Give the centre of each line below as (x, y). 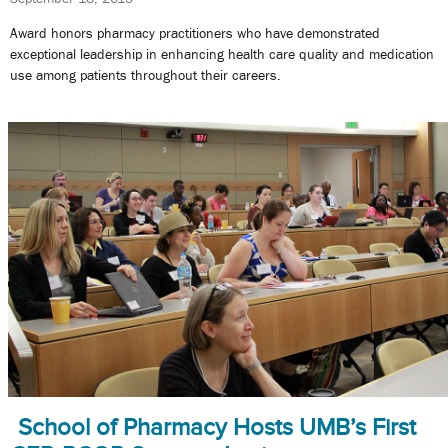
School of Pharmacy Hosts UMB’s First (217, 427)
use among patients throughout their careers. (145, 74)
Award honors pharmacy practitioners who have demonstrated (195, 32)
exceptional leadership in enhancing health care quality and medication (222, 53)
